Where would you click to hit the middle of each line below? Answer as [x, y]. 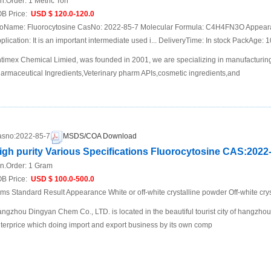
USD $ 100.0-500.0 [62, 179]
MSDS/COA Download [100, 136]
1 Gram [41, 165]
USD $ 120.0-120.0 [62, 14]
